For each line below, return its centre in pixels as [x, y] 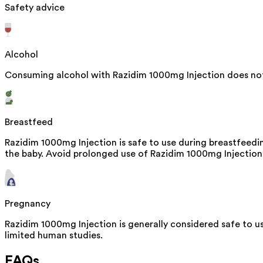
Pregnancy [28, 203]
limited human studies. [54, 235]
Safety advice [35, 7]
